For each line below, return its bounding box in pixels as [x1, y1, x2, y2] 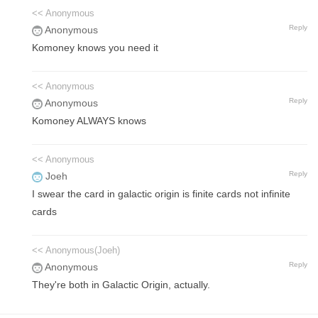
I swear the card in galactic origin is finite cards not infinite [32, 187, 290, 199]
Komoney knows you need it [32, 41, 158, 53]
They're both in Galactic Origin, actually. [32, 278, 210, 290]
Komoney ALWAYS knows [32, 114, 146, 126]
